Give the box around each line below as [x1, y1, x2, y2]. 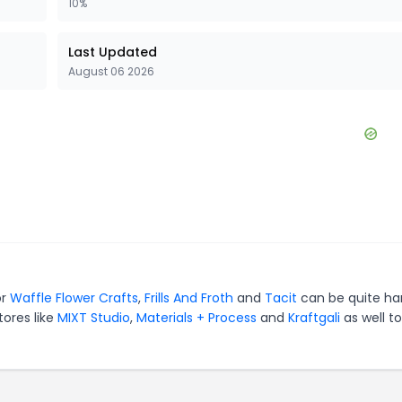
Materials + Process [136, 309, 257, 327]
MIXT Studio [57, 309, 130, 327]
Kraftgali [288, 309, 340, 327]
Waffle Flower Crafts [10, 289, 138, 307]
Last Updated [68, 43, 157, 61]
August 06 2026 [68, 64, 154, 79]
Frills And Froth [144, 289, 233, 307]
